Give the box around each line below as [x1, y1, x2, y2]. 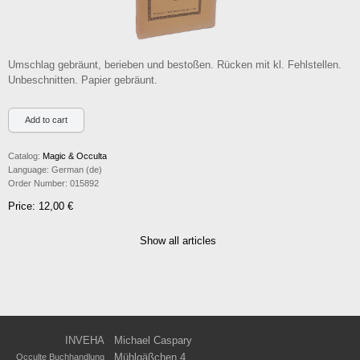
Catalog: [8, 151, 40, 161]
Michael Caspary [114, 334, 192, 346]
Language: [8, 165, 49, 174]
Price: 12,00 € [8, 200, 73, 212]
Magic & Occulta [43, 151, 107, 161]
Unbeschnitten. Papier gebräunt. [8, 74, 157, 86]
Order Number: [8, 178, 67, 188]
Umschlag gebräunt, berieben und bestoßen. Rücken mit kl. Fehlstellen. [8, 59, 342, 71]
